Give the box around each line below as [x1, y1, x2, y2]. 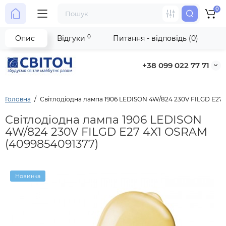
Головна [5, 95, 31, 103]
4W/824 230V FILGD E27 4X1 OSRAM [5, 125, 207, 139]
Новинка [15, 173, 40, 180]
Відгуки [57, 34, 87, 43]
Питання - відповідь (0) [113, 34, 198, 43]
